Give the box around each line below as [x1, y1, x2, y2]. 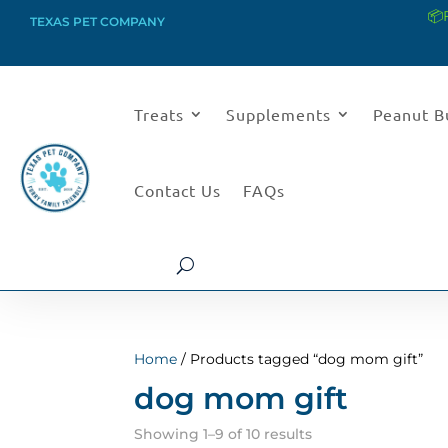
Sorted [311, 424, 361, 442]
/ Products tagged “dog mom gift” [177, 350, 424, 368]
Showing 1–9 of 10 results [134, 425, 313, 443]
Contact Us [134, 180, 222, 200]
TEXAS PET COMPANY [30, 14, 165, 29]
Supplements [226, 104, 332, 124]
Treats [134, 104, 185, 124]
